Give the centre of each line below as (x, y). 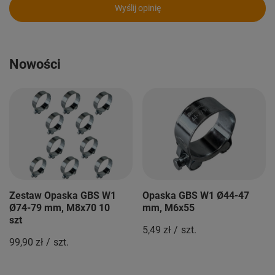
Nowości (35, 64)
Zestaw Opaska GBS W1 (63, 195)
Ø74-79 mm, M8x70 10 (60, 207)
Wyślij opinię (137, 8)
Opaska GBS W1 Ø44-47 (196, 195)
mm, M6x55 (168, 207)
